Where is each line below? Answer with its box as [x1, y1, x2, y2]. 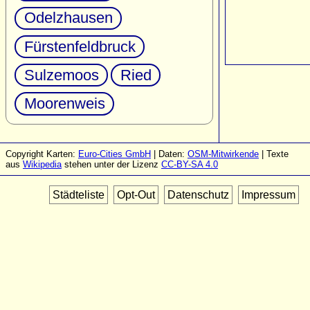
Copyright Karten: [6, 149, 78, 159]
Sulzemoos [24, 66, 99, 84]
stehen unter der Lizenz [62, 159, 161, 170]
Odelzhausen [24, 9, 113, 27]
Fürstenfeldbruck [24, 37, 136, 55]
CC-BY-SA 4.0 [161, 159, 218, 170]
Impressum [241, 189, 295, 201]
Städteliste [53, 189, 104, 201]
